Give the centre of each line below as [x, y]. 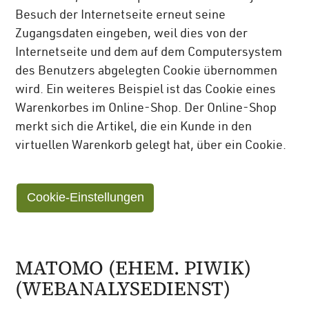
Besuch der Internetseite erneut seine [121, 16]
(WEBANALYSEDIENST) [123, 289]
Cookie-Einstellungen [85, 198]
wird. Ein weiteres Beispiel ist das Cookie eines [146, 90]
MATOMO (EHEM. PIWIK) [133, 268]
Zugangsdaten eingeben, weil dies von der [132, 34]
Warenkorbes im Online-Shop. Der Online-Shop [146, 109]
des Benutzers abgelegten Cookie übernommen [147, 71]
